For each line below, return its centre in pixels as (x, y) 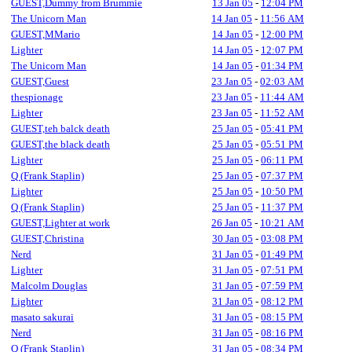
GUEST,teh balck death (60, 128)
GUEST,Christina (48, 238)
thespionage (37, 97)
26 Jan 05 (232, 223)
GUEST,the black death (60, 144)
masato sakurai (42, 317)
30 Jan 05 (233, 238)
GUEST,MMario (46, 34)
